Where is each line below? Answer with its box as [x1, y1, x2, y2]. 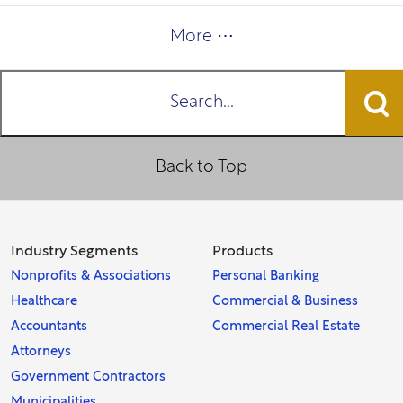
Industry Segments [11, 245, 138, 258]
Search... [169, 94, 234, 111]
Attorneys [11, 345, 71, 358]
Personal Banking [212, 270, 319, 282]
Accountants [11, 320, 87, 333]
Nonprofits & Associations [11, 270, 171, 282]
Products [212, 245, 273, 258]
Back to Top [156, 159, 247, 175]
